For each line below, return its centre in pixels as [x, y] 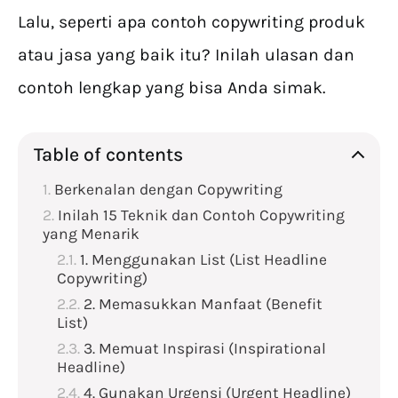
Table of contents [108, 155]
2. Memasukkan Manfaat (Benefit [203, 304]
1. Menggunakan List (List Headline [203, 260]
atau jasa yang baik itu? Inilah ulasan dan [186, 55]
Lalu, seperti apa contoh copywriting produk [191, 22]
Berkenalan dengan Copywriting [170, 190]
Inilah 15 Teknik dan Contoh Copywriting [201, 215]
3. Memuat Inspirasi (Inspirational [205, 349]
